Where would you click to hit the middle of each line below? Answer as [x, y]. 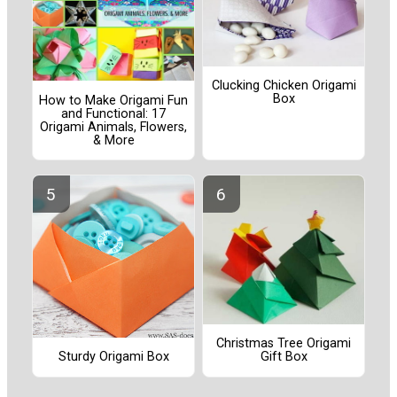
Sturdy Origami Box [113, 356]
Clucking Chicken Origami [284, 86]
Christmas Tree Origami [284, 344]
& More [113, 140]
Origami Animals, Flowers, [113, 127]
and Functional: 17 [113, 113]
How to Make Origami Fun [113, 100]
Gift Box [284, 357]
